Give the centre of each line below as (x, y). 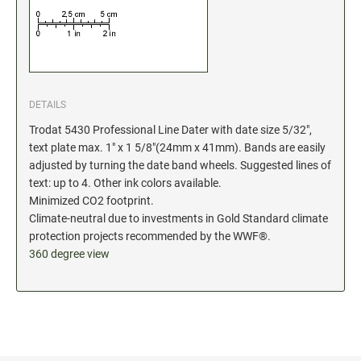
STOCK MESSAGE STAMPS (80, 70)
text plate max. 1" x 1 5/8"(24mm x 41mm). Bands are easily (177, 148)
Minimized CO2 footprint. (91, 201)
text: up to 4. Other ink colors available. (125, 183)
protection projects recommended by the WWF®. (150, 237)
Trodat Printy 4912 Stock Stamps (103, 89)
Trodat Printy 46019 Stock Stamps (106, 113)
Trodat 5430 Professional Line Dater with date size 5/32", (170, 130)
